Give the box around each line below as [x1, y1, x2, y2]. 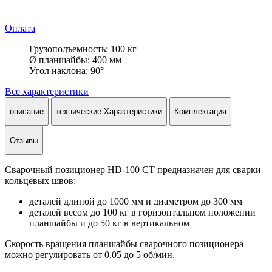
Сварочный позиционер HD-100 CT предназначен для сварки [5, 165, 261, 175]
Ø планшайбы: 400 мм [29, 54, 121, 65]
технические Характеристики [56, 107, 162, 117]
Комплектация [174, 107, 226, 117]
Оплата [5, 22, 35, 33]
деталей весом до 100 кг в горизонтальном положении [29, 207, 256, 218]
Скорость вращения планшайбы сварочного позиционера [5, 239, 243, 250]
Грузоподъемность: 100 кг [29, 43, 137, 54]
